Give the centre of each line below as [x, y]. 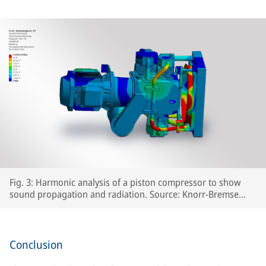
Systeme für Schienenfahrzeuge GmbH [88, 206]
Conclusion [36, 245]
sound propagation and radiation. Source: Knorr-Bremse [124, 194]
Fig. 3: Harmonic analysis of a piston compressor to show [125, 182]
